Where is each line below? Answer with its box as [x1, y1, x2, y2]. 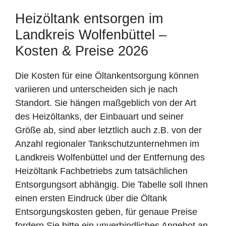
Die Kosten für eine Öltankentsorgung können [15, 70, 199, 81]
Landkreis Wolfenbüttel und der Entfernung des [15, 152, 205, 162]
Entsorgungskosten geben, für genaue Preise [15, 206, 197, 217]
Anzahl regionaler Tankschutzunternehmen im [15, 138, 199, 149]
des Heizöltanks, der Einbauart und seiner [15, 111, 184, 122]
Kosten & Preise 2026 [15, 43, 148, 59]
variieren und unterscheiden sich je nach [15, 84, 178, 94]
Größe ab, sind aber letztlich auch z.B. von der [15, 125, 202, 135]
